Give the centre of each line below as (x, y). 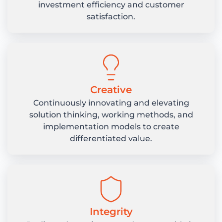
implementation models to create (111, 127)
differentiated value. (111, 139)
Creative (111, 90)
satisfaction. (111, 17)
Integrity (111, 212)
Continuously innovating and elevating (111, 103)
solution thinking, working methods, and (111, 115)
